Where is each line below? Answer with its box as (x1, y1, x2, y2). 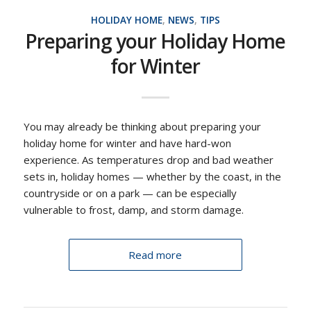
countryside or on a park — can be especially (23, 186, 237, 201)
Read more (128, 248, 183, 262)
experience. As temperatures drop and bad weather (23, 153, 274, 167)
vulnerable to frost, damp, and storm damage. (23, 203, 244, 217)
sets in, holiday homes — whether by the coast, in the (23, 169, 281, 184)
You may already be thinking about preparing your (23, 119, 261, 134)
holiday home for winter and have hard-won (23, 136, 231, 151)
